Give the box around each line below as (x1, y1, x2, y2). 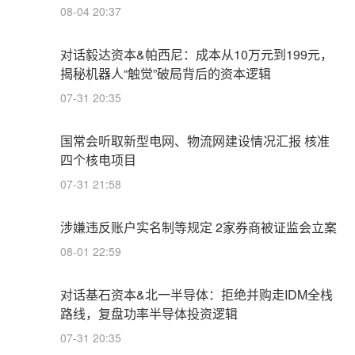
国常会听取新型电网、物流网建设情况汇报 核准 (60, 132, 330, 151)
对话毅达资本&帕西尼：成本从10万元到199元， (60, 45, 333, 64)
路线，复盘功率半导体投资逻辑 (60, 304, 238, 323)
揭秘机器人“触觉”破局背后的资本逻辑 (60, 64, 271, 83)
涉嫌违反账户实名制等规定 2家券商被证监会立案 (60, 218, 337, 237)
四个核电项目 (60, 151, 136, 170)
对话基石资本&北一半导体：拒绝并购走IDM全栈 (60, 285, 333, 304)
